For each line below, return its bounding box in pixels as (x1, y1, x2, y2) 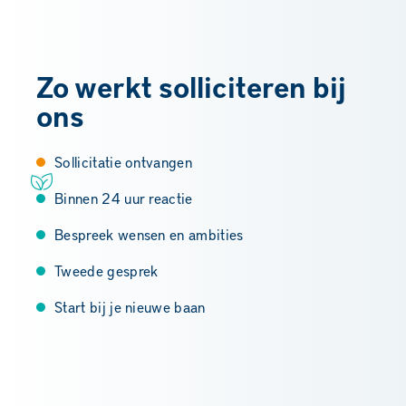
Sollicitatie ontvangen (54, 152, 193, 172)
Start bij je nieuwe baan (54, 297, 206, 317)
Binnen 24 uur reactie (54, 188, 193, 208)
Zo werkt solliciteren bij (36, 68, 346, 106)
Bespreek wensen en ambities (54, 225, 244, 245)
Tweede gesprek (54, 261, 159, 281)
